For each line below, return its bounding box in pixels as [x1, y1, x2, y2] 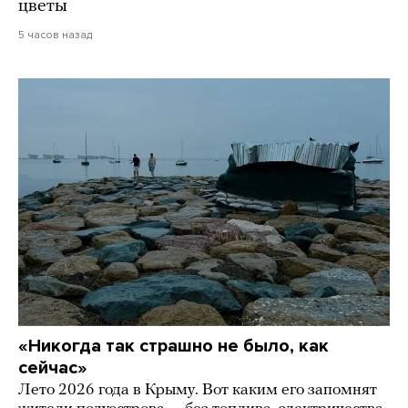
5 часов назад [18, 28, 92, 42]
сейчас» [18, 357, 87, 380]
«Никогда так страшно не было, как [18, 335, 329, 358]
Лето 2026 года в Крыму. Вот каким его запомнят [18, 382, 377, 400]
